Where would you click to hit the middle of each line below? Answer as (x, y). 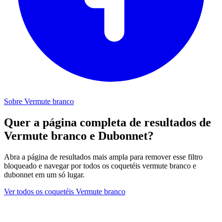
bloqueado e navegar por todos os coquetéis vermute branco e (100, 166)
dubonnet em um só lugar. (44, 174)
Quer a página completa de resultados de (108, 122)
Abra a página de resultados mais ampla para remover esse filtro (103, 157)
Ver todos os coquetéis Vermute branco (65, 191)
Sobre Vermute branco (39, 101)
